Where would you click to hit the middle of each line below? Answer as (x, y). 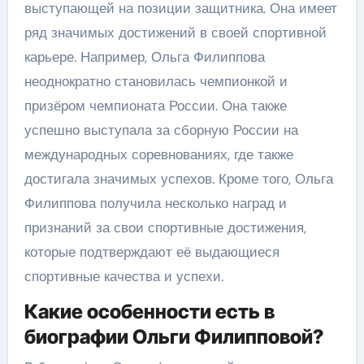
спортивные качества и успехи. (123, 276)
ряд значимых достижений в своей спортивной (175, 32)
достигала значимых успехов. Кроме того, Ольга (178, 179)
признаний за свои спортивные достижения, (165, 227)
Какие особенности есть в (149, 312)
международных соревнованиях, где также (158, 154)
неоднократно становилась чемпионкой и (156, 81)
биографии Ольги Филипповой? (173, 337)
